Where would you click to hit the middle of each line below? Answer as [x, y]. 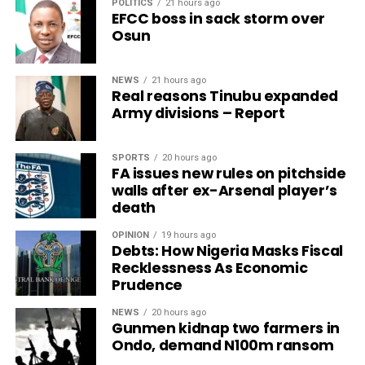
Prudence [147, 285]
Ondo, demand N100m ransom [223, 345]
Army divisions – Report [198, 113]
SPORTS [130, 157]
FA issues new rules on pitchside [229, 173]
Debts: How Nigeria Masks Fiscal [227, 251]
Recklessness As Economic [209, 268]
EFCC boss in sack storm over [218, 18]
